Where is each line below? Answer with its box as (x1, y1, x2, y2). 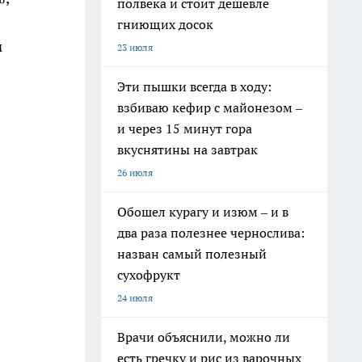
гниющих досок (117, 16, 213, 32)
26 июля (117, 166, 153, 179)
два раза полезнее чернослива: (117, 225, 305, 241)
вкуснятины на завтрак (117, 141, 258, 158)
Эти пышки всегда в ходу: (117, 78, 271, 95)
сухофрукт (117, 267, 180, 283)
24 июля (117, 292, 153, 304)
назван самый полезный (117, 246, 267, 262)
